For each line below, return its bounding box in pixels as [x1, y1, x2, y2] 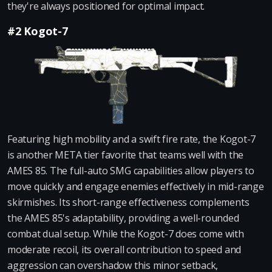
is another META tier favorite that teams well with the [7, 148, 244, 161]
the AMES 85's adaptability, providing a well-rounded [7, 211, 239, 225]
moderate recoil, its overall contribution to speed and [7, 243, 242, 256]
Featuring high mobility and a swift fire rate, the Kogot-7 [7, 132, 256, 146]
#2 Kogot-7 [7, 24, 68, 38]
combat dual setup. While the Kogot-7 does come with [7, 227, 244, 240]
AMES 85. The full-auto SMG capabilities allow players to [7, 164, 254, 177]
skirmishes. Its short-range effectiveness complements [7, 195, 250, 209]
